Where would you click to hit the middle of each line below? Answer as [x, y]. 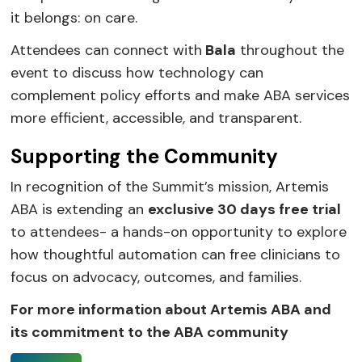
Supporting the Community [145, 156]
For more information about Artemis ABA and [171, 309]
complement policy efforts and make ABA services [181, 95]
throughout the [290, 50]
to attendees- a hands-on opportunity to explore [179, 232]
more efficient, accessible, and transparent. [156, 118]
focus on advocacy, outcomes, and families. [156, 277]
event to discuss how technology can [137, 72]
